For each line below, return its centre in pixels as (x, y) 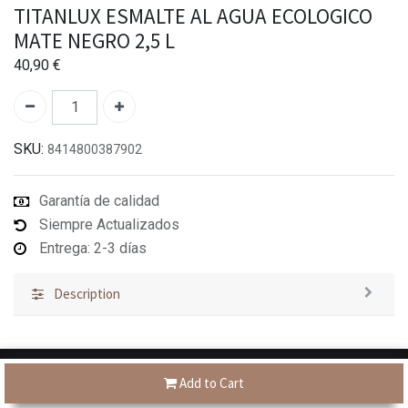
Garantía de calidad (99, 200)
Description (87, 293)
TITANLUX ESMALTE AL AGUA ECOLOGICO (193, 15)
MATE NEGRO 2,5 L (94, 40)
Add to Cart (210, 383)
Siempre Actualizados (109, 224)
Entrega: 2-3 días (93, 248)
